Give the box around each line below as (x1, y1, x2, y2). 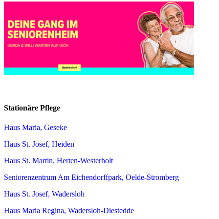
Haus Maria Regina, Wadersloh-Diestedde (4, 206, 134, 215)
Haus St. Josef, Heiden (4, 139, 74, 148)
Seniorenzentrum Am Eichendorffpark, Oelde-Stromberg (4, 173, 179, 181)
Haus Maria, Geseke (4, 123, 67, 131)
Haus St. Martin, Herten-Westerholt (4, 156, 113, 165)
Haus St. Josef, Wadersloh (4, 189, 85, 198)
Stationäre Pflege (4, 104, 60, 112)
